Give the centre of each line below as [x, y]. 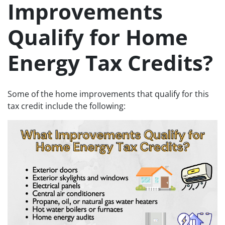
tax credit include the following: [67, 106]
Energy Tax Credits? [110, 63]
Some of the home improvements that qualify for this [108, 94]
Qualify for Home [98, 37]
